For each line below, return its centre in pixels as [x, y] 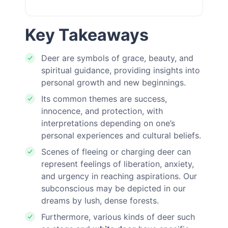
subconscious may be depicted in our [114, 188]
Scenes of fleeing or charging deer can [116, 151]
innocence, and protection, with [102, 111]
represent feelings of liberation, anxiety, [118, 164]
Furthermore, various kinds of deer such [118, 217]
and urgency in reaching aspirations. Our [119, 176]
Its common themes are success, [104, 98]
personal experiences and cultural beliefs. [121, 135]
